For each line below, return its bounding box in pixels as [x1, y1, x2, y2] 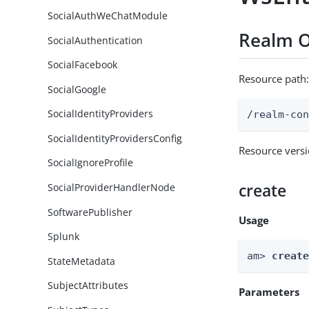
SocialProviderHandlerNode [48, 180, 176, 194]
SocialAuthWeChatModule [48, 9, 168, 23]
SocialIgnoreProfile [48, 156, 134, 170]
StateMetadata [48, 254, 116, 268]
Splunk [48, 230, 80, 243]
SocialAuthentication [48, 33, 143, 47]
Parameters [239, 284, 300, 299]
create [239, 179, 287, 201]
